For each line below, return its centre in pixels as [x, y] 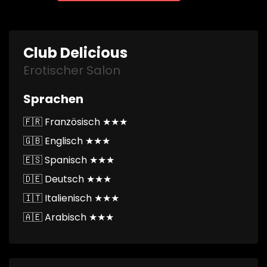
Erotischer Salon [72, 70]
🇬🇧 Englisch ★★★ [67, 141]
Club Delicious [75, 53]
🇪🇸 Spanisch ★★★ [69, 160]
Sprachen [53, 99]
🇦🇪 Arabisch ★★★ [69, 217]
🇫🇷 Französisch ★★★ [75, 122]
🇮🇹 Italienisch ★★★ [71, 198]
